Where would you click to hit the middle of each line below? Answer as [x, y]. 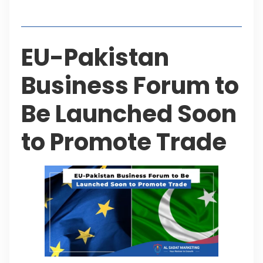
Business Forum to [130, 85]
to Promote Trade [124, 142]
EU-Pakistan [95, 57]
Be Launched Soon [129, 114]
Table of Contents [79, 8]
